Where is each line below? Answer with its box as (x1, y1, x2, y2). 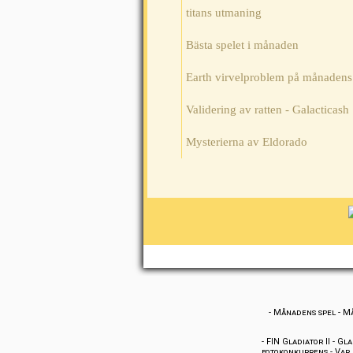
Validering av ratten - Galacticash (186, 103, 349, 117)
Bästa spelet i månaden (186, 39, 299, 52)
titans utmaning (186, 6, 262, 20)
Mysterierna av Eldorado (186, 136, 307, 149)
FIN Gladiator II (266, 336, 330, 347)
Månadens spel (273, 307, 336, 318)
